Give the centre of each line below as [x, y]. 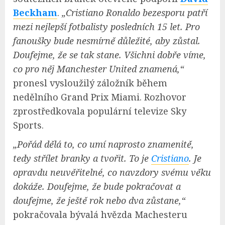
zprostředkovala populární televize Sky [100, 111]
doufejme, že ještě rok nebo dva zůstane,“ [99, 200]
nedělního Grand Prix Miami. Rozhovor [100, 97]
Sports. [28, 125]
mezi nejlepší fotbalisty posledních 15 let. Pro [106, 26]
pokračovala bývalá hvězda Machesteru [100, 214]
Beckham [35, 12]
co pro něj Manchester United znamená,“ [98, 69]
